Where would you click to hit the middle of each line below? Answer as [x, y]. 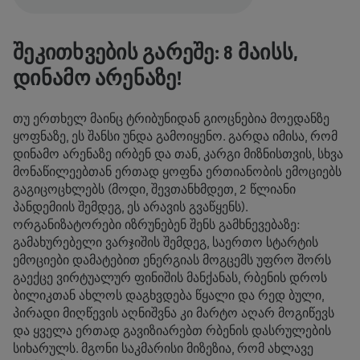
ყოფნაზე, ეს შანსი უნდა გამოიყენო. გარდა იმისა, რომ [175, 137]
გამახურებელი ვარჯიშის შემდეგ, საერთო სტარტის [166, 243]
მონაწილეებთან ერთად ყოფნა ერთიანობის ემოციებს [177, 172]
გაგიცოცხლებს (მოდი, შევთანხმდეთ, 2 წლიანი [154, 190]
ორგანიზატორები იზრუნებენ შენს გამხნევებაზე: [157, 225]
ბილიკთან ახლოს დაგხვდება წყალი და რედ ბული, [168, 296]
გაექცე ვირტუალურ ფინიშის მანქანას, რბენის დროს [170, 278]
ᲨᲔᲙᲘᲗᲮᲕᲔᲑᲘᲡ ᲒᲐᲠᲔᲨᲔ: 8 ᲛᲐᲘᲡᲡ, [155, 53]
